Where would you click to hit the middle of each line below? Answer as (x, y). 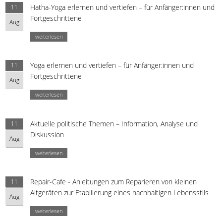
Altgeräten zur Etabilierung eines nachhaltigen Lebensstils (120, 193)
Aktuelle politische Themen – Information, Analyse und (114, 123)
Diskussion (47, 134)
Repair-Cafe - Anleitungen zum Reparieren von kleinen (114, 182)
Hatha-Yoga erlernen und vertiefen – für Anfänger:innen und (123, 7)
